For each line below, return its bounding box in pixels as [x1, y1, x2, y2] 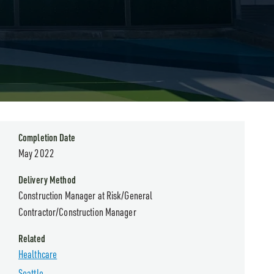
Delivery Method [18, 174, 76, 186]
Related [18, 232, 45, 245]
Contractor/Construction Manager [18, 205, 136, 218]
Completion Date [18, 131, 75, 144]
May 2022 [18, 146, 54, 160]
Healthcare [18, 247, 57, 261]
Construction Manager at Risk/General [18, 188, 153, 202]
